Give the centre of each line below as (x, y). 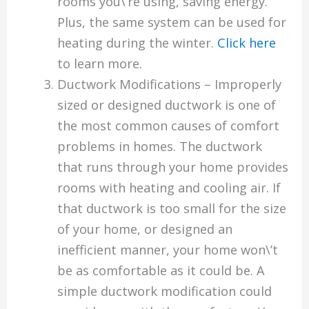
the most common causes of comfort (168, 125)
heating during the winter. (137, 42)
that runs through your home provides (172, 167)
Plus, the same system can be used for (171, 22)
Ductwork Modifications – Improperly (169, 84)
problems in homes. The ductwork (159, 146)
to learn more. (99, 63)
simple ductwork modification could (164, 291)
